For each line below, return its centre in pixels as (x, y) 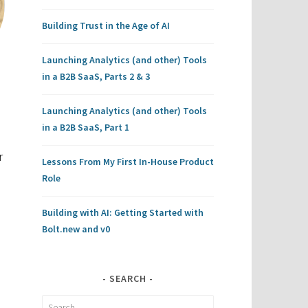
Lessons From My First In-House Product (128, 161)
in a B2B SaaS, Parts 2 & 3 (96, 76)
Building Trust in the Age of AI (106, 25)
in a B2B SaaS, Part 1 (86, 127)
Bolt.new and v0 (76, 229)
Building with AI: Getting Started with (123, 212)
